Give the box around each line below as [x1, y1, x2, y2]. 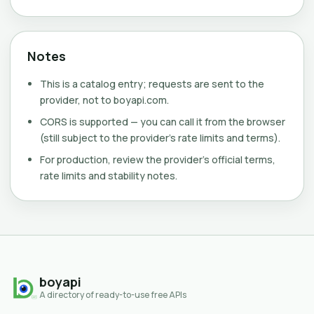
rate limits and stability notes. [40, 169, 177, 182]
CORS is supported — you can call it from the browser [40, 115, 285, 128]
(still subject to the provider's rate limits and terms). [40, 131, 280, 144]
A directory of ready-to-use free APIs [39, 289, 186, 301]
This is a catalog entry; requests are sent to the [40, 77, 264, 90]
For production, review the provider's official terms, [40, 153, 275, 166]
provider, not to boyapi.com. [40, 93, 169, 107]
